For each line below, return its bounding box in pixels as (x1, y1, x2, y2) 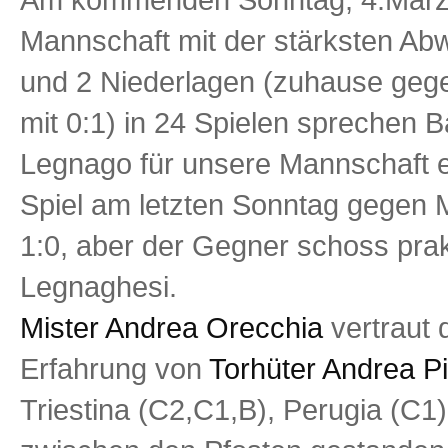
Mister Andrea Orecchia (20, 311, 331, 344)
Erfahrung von (20, 352, 209, 385)
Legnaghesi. (20, 270, 177, 303)
